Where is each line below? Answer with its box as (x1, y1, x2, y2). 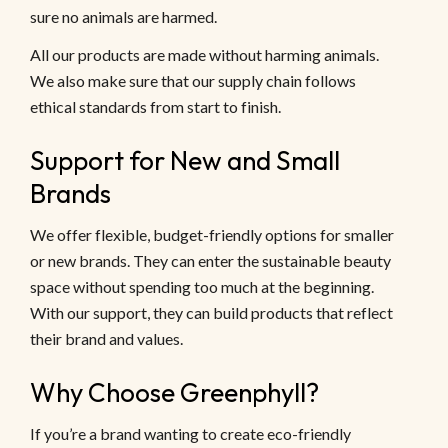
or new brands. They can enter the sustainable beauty (30, 251, 391, 271)
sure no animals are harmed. (30, 7, 217, 27)
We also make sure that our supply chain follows (30, 71, 356, 91)
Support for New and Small (30, 144, 340, 178)
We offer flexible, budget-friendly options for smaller (30, 225, 394, 245)
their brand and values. (30, 329, 183, 349)
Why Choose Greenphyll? (30, 376, 319, 410)
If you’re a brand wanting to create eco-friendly (30, 424, 351, 444)
